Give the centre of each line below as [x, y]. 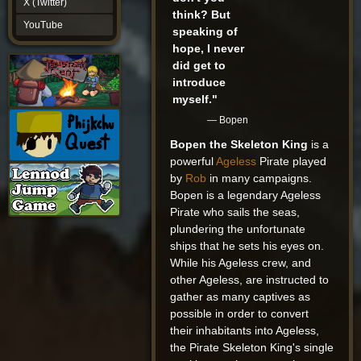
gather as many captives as [241, 296]
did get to [199, 65]
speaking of [205, 31]
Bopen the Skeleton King [239, 144]
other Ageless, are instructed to [250, 279]
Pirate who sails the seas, [235, 212]
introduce [199, 82]
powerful [193, 161]
